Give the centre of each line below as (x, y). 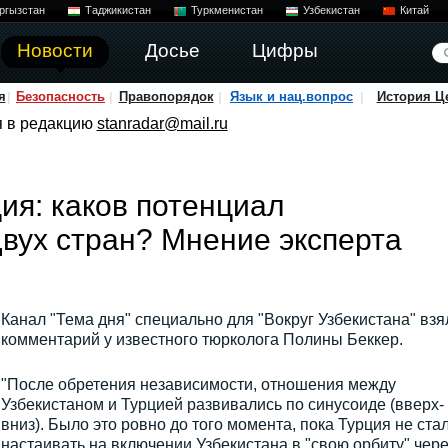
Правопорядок (166, 96)
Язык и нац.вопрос (291, 96)
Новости (54, 50)
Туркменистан (226, 10)
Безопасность (60, 96)
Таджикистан (117, 10)
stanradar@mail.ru (162, 123)
